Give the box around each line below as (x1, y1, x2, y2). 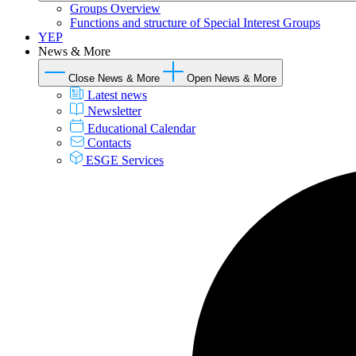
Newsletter (87, 104, 141, 118)
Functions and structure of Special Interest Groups (70, 16, 320, 29)
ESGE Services (86, 153, 164, 167)
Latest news (87, 88, 147, 102)
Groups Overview (70, 2, 161, 15)
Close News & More (68, 72, 160, 84)
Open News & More (187, 72, 277, 84)
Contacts (87, 136, 131, 149)
